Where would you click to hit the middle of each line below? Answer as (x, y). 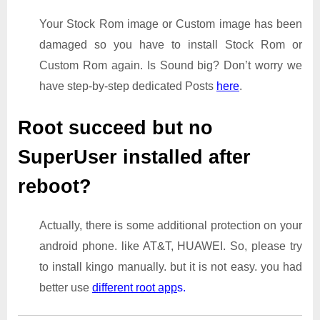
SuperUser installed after (134, 157)
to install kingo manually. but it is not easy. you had (171, 267)
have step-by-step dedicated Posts (128, 86)
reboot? (55, 186)
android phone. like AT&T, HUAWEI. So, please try (171, 246)
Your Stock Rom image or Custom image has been (171, 24)
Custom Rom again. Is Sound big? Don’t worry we (171, 65)
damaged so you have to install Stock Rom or (171, 44)
